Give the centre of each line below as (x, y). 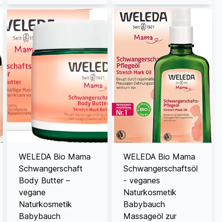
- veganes (141, 180)
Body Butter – (44, 180)
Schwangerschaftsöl (160, 168)
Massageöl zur (150, 216)
